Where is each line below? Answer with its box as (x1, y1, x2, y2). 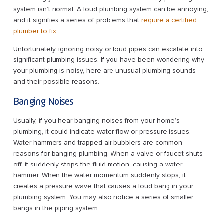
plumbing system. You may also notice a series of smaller (13, 192, 193, 201)
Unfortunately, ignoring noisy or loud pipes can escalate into (13, 44, 203, 53)
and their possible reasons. (13, 77, 99, 86)
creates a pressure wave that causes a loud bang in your (13, 181, 193, 190)
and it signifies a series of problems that (13, 15, 141, 24)
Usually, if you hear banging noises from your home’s (13, 116, 180, 125)
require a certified (141, 15, 197, 24)
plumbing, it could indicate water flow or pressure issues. (13, 127, 191, 136)
